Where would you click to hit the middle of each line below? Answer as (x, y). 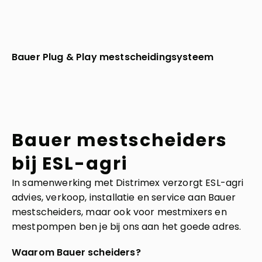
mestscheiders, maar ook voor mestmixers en (119, 212)
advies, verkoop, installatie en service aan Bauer (124, 197)
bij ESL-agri (70, 164)
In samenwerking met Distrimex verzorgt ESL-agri (128, 183)
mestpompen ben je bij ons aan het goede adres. (127, 227)
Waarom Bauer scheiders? (76, 252)
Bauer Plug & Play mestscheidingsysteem (113, 57)
